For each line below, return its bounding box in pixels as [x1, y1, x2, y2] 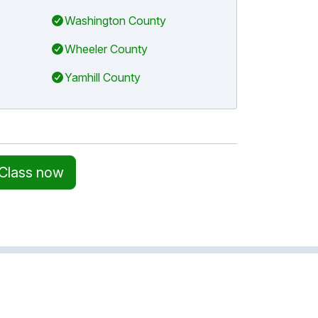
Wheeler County [64, 42, 148, 56]
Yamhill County [64, 70, 141, 84]
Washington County [64, 13, 166, 28]
